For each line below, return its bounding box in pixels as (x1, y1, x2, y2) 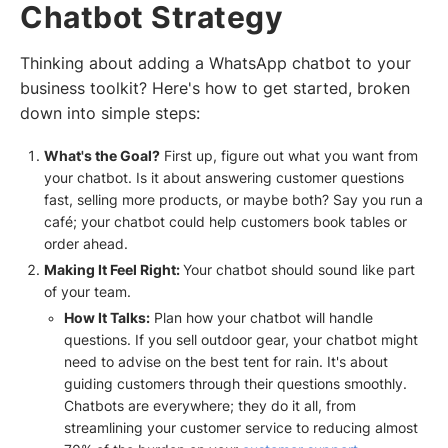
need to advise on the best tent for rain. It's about (63, 354, 388, 371)
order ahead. (43, 236, 128, 253)
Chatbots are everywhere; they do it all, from (63, 398, 356, 415)
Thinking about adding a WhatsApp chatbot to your (20, 53, 411, 73)
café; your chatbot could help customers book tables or (43, 214, 407, 231)
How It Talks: (63, 310, 150, 327)
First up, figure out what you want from (159, 148, 418, 165)
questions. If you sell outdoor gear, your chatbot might (63, 332, 418, 349)
